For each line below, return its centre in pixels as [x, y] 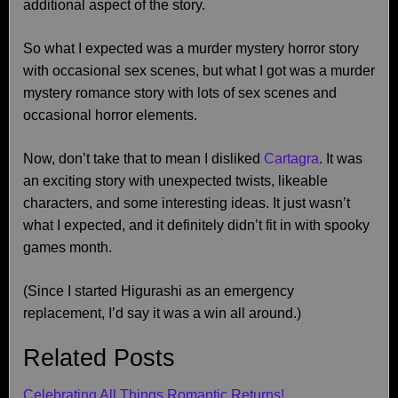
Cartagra [291, 159]
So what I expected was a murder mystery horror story [191, 48]
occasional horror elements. [110, 115]
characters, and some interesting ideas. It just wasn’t [187, 203]
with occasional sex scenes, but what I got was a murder [199, 71]
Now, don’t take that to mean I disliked [143, 159]
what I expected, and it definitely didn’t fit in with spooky [196, 225]
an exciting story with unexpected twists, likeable [175, 181]
